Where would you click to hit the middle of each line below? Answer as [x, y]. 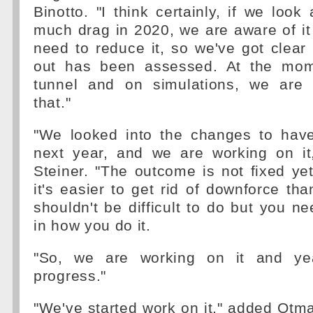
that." [52, 103]
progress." [70, 276]
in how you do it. [92, 226]
